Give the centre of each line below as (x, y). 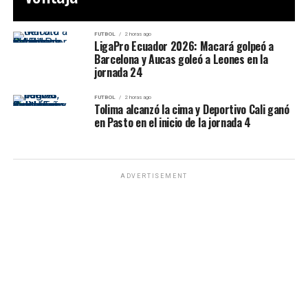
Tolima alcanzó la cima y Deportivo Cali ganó (191, 109)
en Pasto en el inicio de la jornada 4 (173, 122)
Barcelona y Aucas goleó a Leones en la (181, 59)
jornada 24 (118, 72)
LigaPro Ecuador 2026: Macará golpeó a (184, 46)
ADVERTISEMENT (154, 176)
